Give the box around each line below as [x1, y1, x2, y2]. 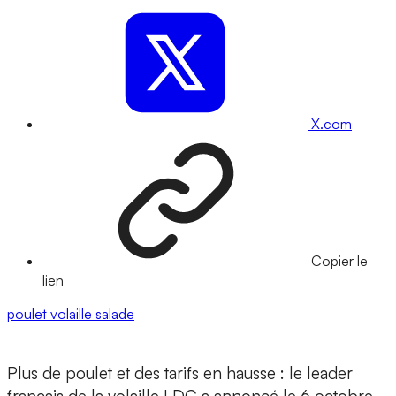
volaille [50, 305, 95, 324]
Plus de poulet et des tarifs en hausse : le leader [7, 362, 353, 385]
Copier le [311, 252, 368, 270]
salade [95, 305, 134, 324]
